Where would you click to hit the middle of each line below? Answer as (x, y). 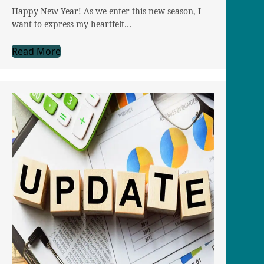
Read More (36, 52)
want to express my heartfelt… (72, 24)
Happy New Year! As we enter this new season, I (106, 11)
